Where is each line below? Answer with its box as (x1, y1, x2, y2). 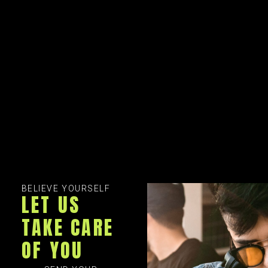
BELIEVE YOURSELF (21, 184, 111, 194)
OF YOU (21, 236, 84, 266)
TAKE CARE (21, 213, 114, 243)
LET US (21, 190, 81, 220)
